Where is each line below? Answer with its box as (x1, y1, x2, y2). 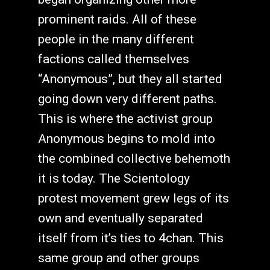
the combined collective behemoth (37, 151, 230, 166)
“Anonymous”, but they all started (37, 71, 222, 86)
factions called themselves (37, 51, 189, 66)
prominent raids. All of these (37, 11, 196, 27)
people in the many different (37, 31, 194, 46)
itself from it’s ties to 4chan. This (37, 230, 224, 245)
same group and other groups (37, 250, 199, 265)
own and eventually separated (37, 210, 203, 225)
